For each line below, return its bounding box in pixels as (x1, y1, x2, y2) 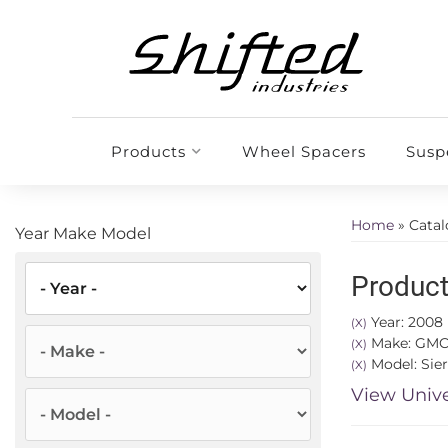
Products (110, 142, 186, 161)
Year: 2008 (367, 313, 443, 331)
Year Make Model (15, 224, 151, 243)
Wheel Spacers (241, 142, 366, 161)
